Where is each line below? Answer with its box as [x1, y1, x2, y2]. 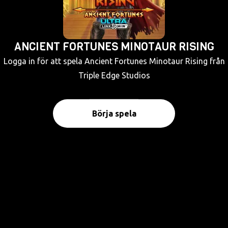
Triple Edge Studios [78, 71, 150, 80]
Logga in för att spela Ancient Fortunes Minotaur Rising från [3, 56, 225, 66]
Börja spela [92, 109, 136, 118]
